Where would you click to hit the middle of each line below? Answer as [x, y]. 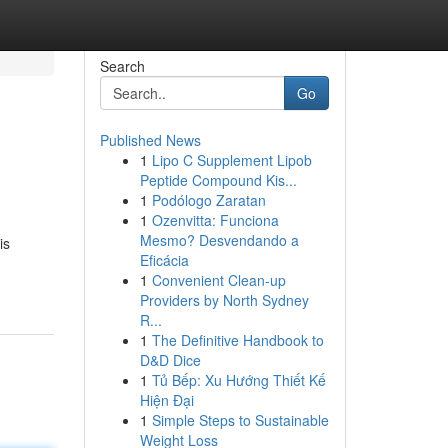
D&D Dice [170, 360]
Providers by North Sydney [224, 300]
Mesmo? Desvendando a [219, 240]
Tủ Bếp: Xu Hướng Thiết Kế [238, 380]
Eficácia [164, 260]
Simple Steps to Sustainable [240, 420]
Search [122, 66]
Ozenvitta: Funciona [215, 220]
